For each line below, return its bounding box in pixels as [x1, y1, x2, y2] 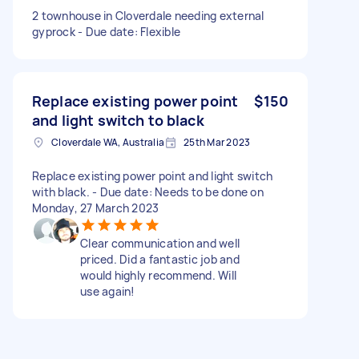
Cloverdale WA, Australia [51, 135, 164, 149]
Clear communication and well [80, 235, 240, 251]
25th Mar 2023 [184, 135, 251, 149]
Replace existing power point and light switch [32, 167, 273, 184]
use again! [80, 283, 135, 299]
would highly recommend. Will [80, 267, 236, 283]
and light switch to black [32, 110, 204, 130]
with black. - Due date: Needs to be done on [32, 184, 264, 200]
